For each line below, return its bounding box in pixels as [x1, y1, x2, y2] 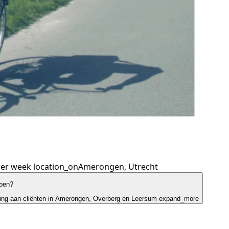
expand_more [159, 195, 199, 203]
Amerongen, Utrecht [78, 161, 158, 172]
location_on [33, 161, 78, 172]
